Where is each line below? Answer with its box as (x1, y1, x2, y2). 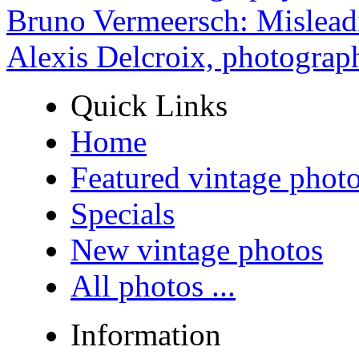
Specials (71, 196, 175, 232)
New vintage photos (71, 232, 323, 268)
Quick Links (71, 88, 228, 123)
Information (71, 317, 221, 353)
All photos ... (71, 268, 236, 304)
